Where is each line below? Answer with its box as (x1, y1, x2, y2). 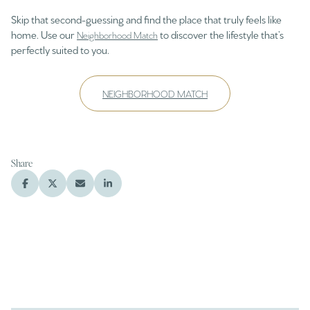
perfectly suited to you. (11, 42, 109, 56)
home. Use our (11, 27, 77, 41)
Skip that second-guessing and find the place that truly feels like (11, 12, 282, 26)
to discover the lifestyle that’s (158, 27, 284, 41)
